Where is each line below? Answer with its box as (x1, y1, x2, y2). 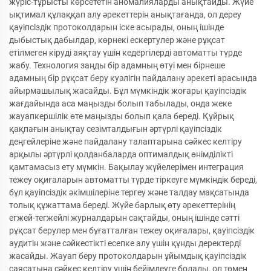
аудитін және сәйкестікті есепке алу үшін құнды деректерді (9, 238, 241, 248)
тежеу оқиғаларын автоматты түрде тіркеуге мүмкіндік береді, (9, 175, 257, 184)
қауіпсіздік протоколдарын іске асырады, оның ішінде (9, 22, 224, 32)
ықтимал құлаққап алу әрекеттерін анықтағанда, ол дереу (9, 10, 241, 19)
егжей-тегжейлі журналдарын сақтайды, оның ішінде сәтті (9, 213, 240, 223)
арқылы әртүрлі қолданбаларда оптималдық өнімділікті (9, 149, 233, 159)
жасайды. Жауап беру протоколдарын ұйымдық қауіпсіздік (9, 251, 247, 261)
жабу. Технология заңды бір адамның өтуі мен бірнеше (9, 60, 225, 70)
